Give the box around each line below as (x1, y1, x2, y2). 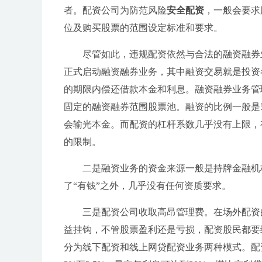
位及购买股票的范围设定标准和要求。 (64, 23, 223, 33)
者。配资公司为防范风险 (64, 5, 167, 15)
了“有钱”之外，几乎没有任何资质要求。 (64, 181, 231, 191)
